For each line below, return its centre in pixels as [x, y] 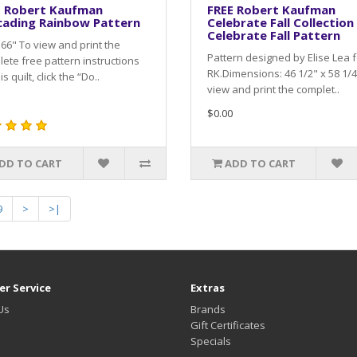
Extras [208, 287]
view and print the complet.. [273, 89]
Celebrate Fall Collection [280, 22]
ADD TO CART [260, 163]
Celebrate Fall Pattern [274, 35]
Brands [208, 309]
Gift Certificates [228, 325]
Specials [211, 341]
